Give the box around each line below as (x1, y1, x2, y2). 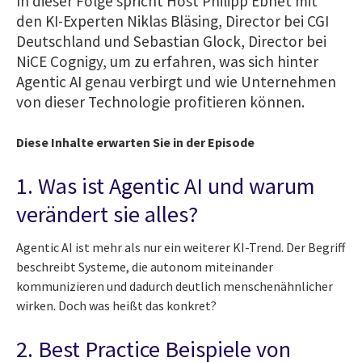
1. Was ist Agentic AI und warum (16, 170, 315, 200)
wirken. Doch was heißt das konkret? (16, 297, 217, 314)
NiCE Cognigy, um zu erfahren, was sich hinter (16, 51, 318, 71)
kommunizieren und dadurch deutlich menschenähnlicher (16, 277, 333, 294)
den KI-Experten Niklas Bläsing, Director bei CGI (16, 11, 329, 31)
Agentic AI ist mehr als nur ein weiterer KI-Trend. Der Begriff (16, 238, 345, 255)
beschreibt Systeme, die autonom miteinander (16, 258, 273, 275)
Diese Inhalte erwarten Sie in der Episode (16, 133, 255, 150)
